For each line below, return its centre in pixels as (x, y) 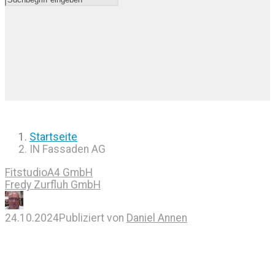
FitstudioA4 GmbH (49, 172)
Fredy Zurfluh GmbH (53, 184)
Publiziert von (93, 218)
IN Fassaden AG (68, 149)
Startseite (53, 137)
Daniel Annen (157, 218)
